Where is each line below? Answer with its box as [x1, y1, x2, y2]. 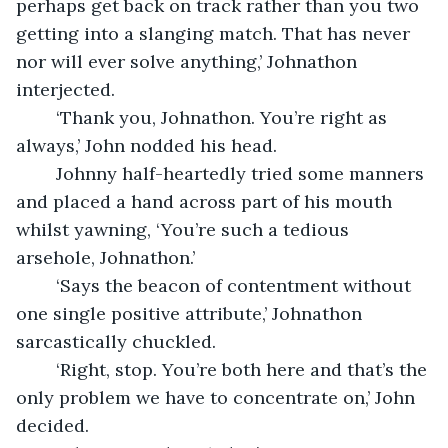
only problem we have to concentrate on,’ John [16, 385, 420, 409]
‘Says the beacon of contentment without [36, 273, 56, 297]
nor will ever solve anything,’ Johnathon [16, 49, 362, 73]
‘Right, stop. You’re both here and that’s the [36, 357, 56, 381]
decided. [16, 413, 89, 437]
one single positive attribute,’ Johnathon [16, 301, 367, 325]
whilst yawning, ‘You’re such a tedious [16, 217, 354, 241]
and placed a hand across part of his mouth [16, 189, 397, 213]
